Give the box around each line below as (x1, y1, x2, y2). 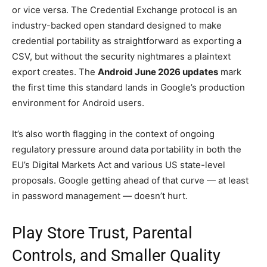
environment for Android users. (12, 97, 144, 109)
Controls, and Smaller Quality (12, 246, 221, 266)
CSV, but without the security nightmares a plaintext (12, 51, 231, 63)
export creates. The (12, 66, 98, 78)
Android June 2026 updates (98, 66, 218, 78)
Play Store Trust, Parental (12, 223, 193, 243)
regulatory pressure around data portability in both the (12, 144, 241, 156)
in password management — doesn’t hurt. (12, 190, 188, 202)
